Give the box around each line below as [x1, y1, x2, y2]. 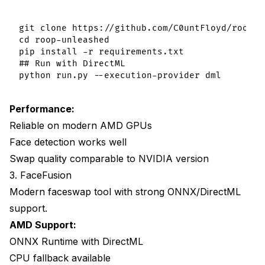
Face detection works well [9, 136, 127, 148]
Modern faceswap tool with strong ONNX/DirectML [9, 186, 241, 198]
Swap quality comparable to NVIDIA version [9, 153, 209, 165]
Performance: [9, 103, 75, 115]
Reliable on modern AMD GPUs [9, 119, 152, 132]
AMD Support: [9, 219, 76, 231]
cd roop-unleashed [19, 35, 109, 46]
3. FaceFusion [9, 169, 72, 182]
